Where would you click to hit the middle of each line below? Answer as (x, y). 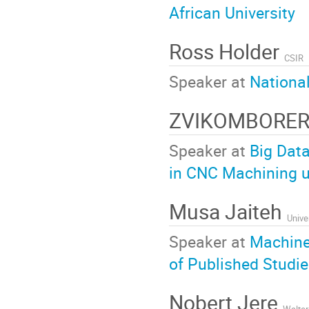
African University (232, 13)
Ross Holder (227, 51)
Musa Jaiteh (228, 211)
